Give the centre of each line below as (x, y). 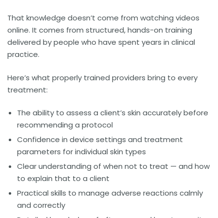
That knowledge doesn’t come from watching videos (103, 18)
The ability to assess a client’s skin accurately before (113, 113)
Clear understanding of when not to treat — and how (113, 166)
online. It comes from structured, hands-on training (100, 30)
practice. (23, 54)
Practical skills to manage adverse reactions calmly (110, 193)
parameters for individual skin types (82, 152)
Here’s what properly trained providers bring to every (102, 77)
